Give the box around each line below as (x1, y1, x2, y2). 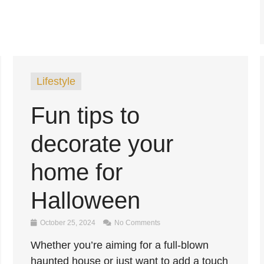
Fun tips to (30, 103, 140, 128)
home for (30, 159, 123, 185)
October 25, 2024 (38, 219, 97, 227)
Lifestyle (36, 75, 75, 87)
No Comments (112, 219, 160, 227)
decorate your (30, 131, 173, 157)
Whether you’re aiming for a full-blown (30, 239, 209, 251)
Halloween (30, 187, 140, 213)
